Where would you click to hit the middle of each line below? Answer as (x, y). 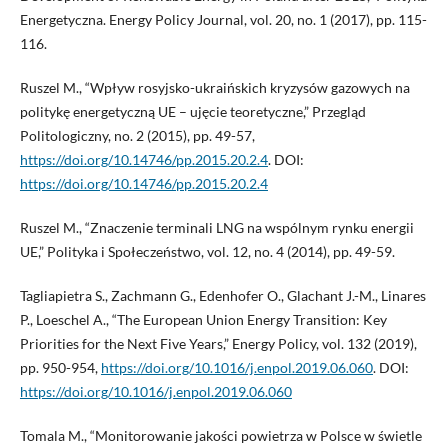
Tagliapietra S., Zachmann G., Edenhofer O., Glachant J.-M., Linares (222, 295)
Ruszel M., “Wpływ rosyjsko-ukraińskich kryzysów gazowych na (214, 87)
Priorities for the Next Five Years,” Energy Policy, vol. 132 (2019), (218, 343)
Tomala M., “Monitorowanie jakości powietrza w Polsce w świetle (220, 435)
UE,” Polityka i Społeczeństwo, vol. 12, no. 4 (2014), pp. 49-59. (207, 251)
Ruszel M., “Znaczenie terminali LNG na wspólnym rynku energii (216, 227)
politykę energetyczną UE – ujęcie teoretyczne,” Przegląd (192, 111)
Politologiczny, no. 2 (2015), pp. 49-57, (137, 135)
